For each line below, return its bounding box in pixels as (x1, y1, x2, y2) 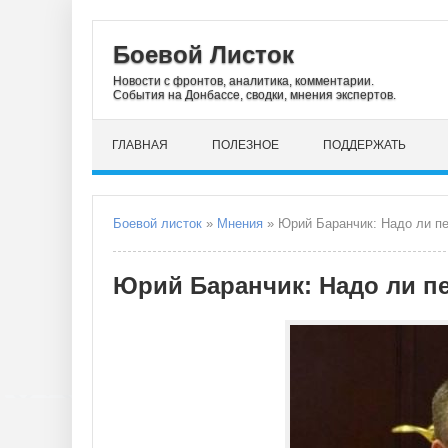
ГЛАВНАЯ (112, 138, 168, 152)
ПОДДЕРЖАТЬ (323, 138, 406, 152)
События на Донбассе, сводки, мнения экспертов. (113, 88, 396, 102)
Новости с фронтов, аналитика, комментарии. (113, 74, 374, 88)
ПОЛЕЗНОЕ (212, 138, 279, 152)
